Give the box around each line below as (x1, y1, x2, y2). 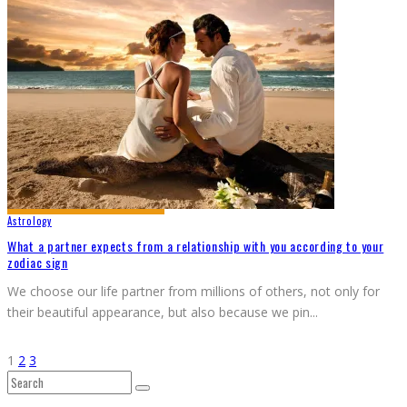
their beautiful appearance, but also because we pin (7, 303, 310, 322)
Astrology (7, 213, 52, 228)
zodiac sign (7, 252, 68, 272)
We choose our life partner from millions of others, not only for (7, 283, 380, 301)
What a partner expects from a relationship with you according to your (7, 235, 384, 255)
